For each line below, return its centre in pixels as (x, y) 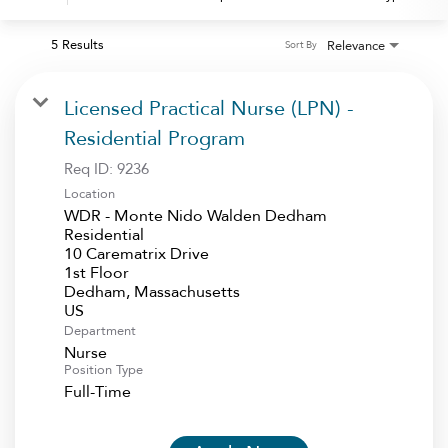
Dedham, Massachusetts (152, 291)
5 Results (77, 44)
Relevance (356, 45)
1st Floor (96, 272)
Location (89, 193)
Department (100, 330)
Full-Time (97, 391)
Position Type (103, 369)
